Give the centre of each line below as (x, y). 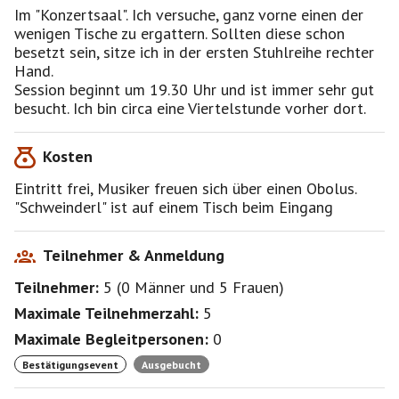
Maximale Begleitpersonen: (111, 339)
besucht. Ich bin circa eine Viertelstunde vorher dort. (190, 108)
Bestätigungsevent (70, 364)
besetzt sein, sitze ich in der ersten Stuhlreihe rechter (194, 52)
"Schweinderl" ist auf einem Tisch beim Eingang (174, 207)
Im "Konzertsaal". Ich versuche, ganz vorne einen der (189, 15)
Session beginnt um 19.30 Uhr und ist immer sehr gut (194, 90)
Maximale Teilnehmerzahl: (106, 313)
